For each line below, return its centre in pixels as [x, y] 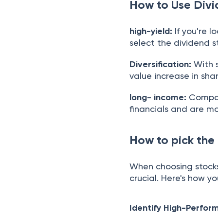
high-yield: [151, 31]
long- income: [158, 97]
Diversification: [161, 64]
